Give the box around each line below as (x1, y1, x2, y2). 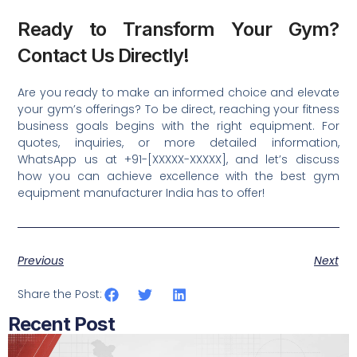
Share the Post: (18, 286, 103, 303)
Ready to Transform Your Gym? (18, 18, 339, 41)
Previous (18, 253, 65, 269)
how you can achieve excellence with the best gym (18, 168, 339, 184)
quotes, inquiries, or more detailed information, (18, 135, 339, 151)
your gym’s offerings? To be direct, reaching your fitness (18, 101, 339, 117)
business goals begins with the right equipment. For (18, 118, 339, 134)
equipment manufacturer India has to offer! (18, 185, 265, 201)
